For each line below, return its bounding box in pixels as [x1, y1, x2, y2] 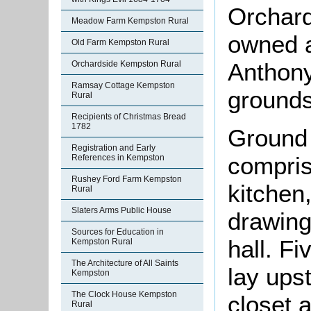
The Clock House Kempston [72, 289, 177, 299]
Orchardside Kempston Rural [72, 59, 181, 69]
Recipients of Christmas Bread [72, 112, 186, 121]
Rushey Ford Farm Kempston [72, 174, 182, 184]
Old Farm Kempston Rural [72, 37, 169, 47]
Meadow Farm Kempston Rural [72, 16, 189, 26]
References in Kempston [72, 153, 165, 162]
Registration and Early [72, 143, 155, 153]
